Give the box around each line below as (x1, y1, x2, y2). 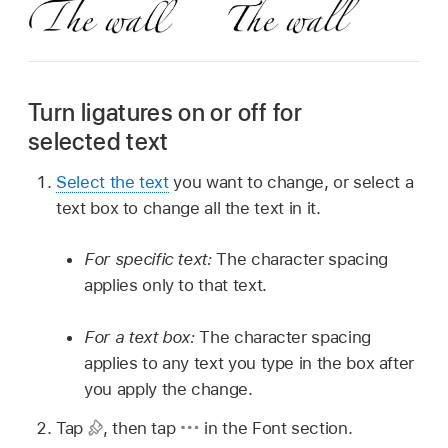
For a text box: (84, 326, 200, 347)
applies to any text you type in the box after (84, 352, 415, 373)
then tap (112, 417, 181, 438)
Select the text (56, 171, 169, 192)
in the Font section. (199, 417, 353, 438)
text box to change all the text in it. (56, 197, 321, 218)
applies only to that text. (84, 275, 267, 296)
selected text (28, 127, 169, 157)
